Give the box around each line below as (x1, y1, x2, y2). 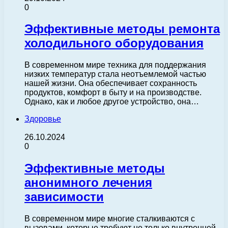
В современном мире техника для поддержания (24, 61, 206, 70)
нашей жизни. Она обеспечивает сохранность (24, 79, 197, 88)
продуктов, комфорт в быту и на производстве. (24, 88, 202, 97)
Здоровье (24, 115, 61, 124)
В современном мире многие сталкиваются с (24, 214, 195, 223)
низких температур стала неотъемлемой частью (24, 70, 206, 79)
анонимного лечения (24, 176, 152, 190)
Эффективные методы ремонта (24, 22, 220, 36)
